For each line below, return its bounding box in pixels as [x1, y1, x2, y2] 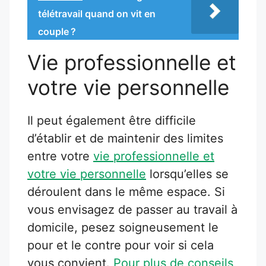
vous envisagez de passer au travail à [27, 202, 237, 217]
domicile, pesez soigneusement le [27, 220, 218, 235]
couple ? [38, 25, 76, 37]
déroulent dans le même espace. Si [27, 184, 225, 199]
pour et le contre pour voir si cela [27, 237, 214, 252]
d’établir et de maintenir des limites [27, 131, 223, 145]
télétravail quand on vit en [38, 7, 156, 20]
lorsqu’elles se [146, 166, 229, 181]
